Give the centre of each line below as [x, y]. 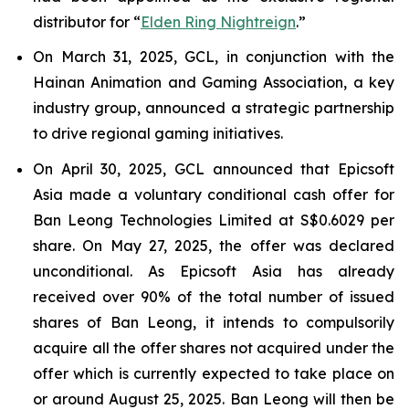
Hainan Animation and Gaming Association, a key [214, 83]
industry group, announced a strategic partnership [214, 108]
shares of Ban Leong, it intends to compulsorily [214, 322]
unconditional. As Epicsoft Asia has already [214, 271]
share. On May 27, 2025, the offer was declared [214, 245]
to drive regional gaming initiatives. [158, 134]
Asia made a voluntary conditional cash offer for [214, 194]
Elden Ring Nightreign [218, 21]
